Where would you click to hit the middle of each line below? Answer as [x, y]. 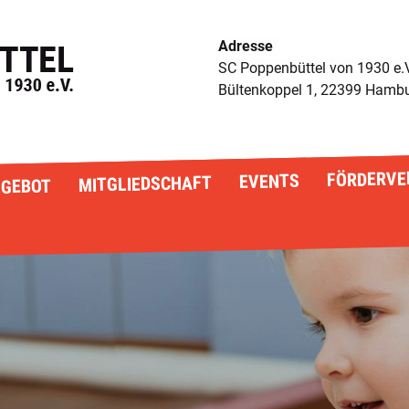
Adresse [246, 46]
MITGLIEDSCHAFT [145, 184]
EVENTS [269, 181]
